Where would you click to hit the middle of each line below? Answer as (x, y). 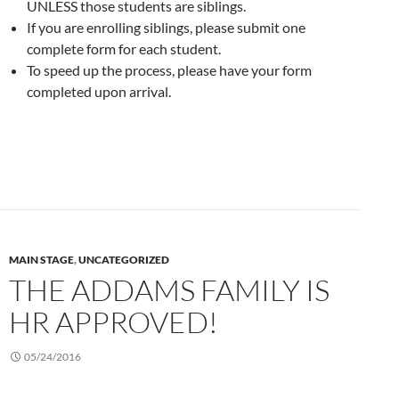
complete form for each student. (124, 48)
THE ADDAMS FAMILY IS (169, 289)
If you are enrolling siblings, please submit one (166, 27)
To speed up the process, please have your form (169, 69)
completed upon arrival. (99, 91)
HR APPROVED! (114, 322)
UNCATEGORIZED (124, 259)
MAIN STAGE (41, 259)
